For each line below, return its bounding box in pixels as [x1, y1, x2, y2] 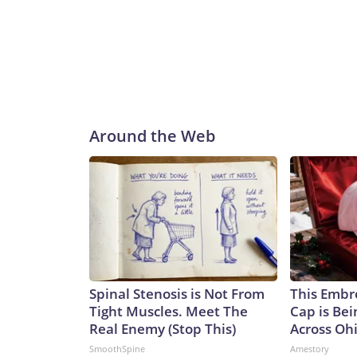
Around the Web [89, 125, 215, 147]
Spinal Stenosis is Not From [89, 284, 265, 304]
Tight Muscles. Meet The [89, 302, 248, 321]
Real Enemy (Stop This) [89, 320, 236, 339]
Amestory [290, 343, 329, 355]
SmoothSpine [89, 343, 145, 355]
